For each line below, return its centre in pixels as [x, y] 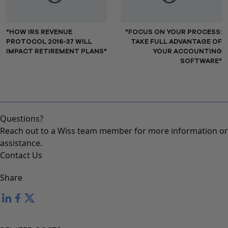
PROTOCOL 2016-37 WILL [49, 42]
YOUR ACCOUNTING [187, 51]
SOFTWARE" [201, 61]
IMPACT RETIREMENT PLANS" [56, 51]
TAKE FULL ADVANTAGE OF [176, 42]
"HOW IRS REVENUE [39, 32]
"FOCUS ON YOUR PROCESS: [174, 32]
